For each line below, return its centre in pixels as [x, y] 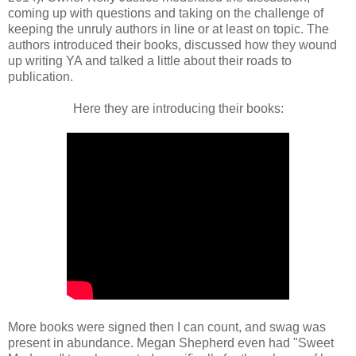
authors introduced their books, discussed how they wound [172, 44]
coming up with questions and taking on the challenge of [166, 13]
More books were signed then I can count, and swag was [167, 327]
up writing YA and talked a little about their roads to [150, 60]
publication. [41, 76]
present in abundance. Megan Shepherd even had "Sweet [171, 342]
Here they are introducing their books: [178, 108]
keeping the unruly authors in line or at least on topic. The [168, 29]
